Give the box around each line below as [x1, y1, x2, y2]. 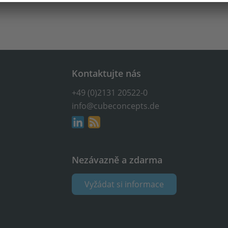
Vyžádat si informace [84, 178, 164, 190]
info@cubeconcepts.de [72, 100, 160, 112]
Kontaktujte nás [72, 67, 141, 79]
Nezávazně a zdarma [72, 154, 163, 166]
